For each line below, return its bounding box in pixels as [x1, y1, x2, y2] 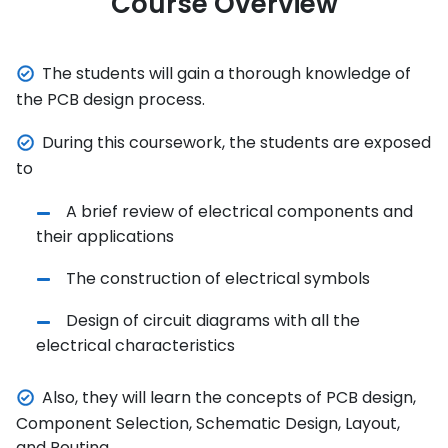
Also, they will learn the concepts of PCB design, [42, 385, 416, 409]
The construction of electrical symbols [66, 266, 370, 290]
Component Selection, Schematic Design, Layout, [16, 411, 400, 435]
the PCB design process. [16, 88, 205, 111]
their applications [36, 224, 174, 248]
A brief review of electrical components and [66, 200, 413, 223]
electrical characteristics [36, 333, 235, 357]
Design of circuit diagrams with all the [66, 309, 360, 333]
